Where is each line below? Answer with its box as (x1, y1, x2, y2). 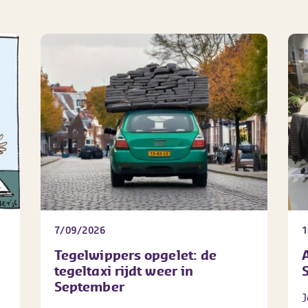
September (54, 278, 124, 295)
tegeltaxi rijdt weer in (54, 262, 194, 279)
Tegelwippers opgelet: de (54, 246, 217, 263)
